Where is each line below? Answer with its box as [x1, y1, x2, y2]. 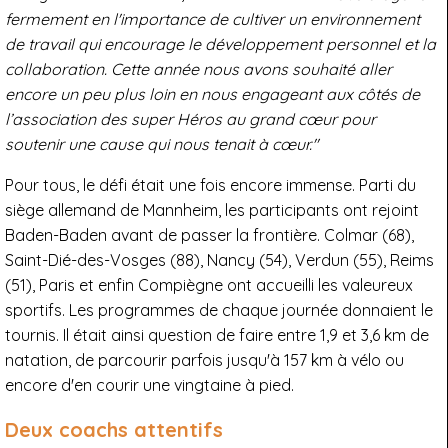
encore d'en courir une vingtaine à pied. [5, 375, 294, 396]
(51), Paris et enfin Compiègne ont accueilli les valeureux [5, 275, 413, 296]
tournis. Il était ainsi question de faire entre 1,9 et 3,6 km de [5, 325, 429, 346]
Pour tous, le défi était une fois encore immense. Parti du [5, 175, 416, 196]
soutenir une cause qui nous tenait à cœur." [5, 134, 318, 155]
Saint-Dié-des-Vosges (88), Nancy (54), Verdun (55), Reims [5, 250, 434, 271]
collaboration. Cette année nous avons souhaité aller [5, 59, 392, 80]
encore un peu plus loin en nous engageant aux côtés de [5, 84, 420, 105]
